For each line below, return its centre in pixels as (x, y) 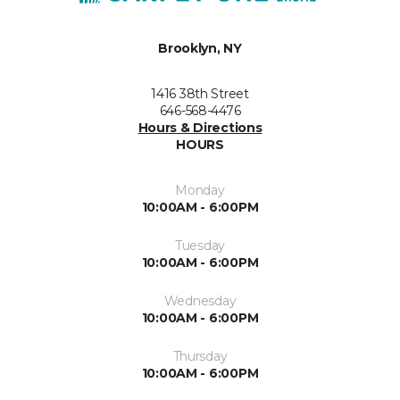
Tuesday (200, 246)
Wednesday (200, 301)
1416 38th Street (200, 94)
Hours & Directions (200, 128)
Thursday (200, 356)
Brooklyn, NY (200, 48)
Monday (200, 190)
